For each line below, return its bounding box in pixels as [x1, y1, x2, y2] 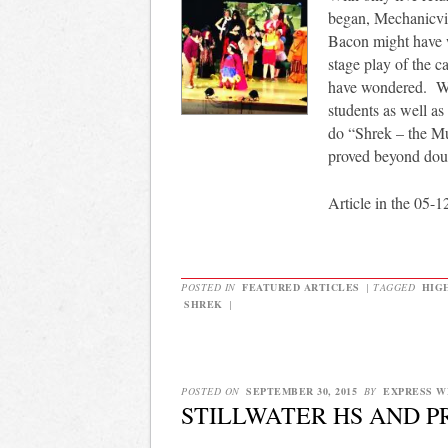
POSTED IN [181, 279, 239, 294]
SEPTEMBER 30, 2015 [246, 384, 357, 399]
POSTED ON [181, 384, 243, 399]
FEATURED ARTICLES [242, 279, 360, 294]
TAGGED [373, 279, 419, 294]
